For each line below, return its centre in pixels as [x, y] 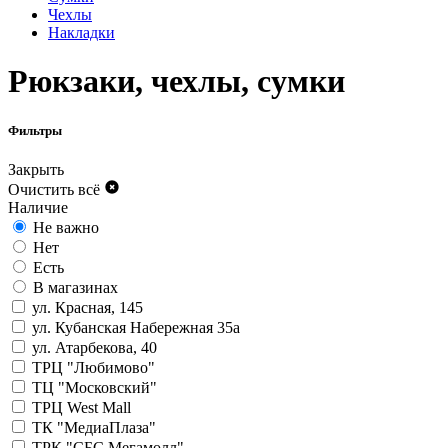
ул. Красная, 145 [87, 307]
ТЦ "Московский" [94, 387]
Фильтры [35, 130]
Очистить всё [54, 189]
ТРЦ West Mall [81, 407]
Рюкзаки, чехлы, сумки [176, 81]
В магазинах [75, 287]
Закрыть [36, 169]
